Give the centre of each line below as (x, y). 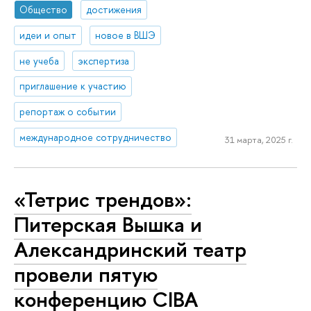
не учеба (40, 60)
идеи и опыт (48, 35)
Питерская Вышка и (108, 224)
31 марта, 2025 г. (259, 139)
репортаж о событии (68, 112)
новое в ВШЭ (126, 35)
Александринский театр (130, 249)
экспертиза (104, 60)
